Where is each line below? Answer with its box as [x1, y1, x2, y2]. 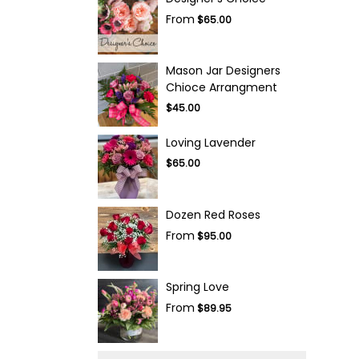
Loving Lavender [166, 135, 256, 151]
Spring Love [166, 279, 229, 295]
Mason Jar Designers [166, 63, 280, 79]
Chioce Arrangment [166, 79, 277, 95]
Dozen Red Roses [166, 207, 260, 223]
